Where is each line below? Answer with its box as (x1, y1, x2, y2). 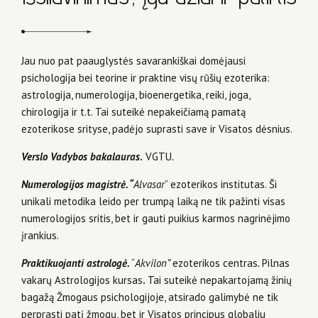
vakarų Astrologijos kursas (21, 273, 143, 287)
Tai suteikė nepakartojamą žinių (148, 273, 292, 287)
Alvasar (133, 177, 165, 192)
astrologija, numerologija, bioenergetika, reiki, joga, (21, 88, 250, 102)
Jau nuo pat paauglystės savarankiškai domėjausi (21, 54, 246, 68)
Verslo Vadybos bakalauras (21, 150, 140, 164)
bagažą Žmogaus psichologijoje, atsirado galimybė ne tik (21, 290, 278, 305)
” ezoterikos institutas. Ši (165, 177, 277, 192)
